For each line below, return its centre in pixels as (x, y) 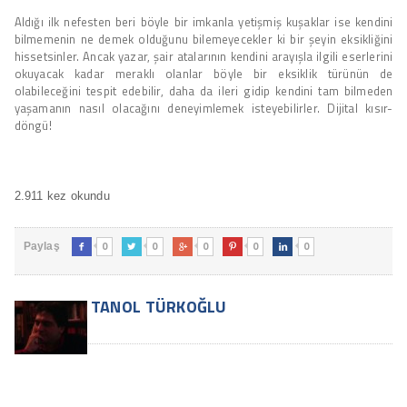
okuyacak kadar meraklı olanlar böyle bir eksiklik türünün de (203, 73)
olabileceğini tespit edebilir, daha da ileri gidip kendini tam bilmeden (203, 90)
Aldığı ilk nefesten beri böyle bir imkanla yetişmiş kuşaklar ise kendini (203, 21)
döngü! (33, 125)
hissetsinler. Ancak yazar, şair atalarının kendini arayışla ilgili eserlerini (203, 56)
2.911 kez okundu (62, 195)
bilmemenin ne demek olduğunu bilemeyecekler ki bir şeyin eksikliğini (203, 39)
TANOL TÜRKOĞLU (157, 306)
